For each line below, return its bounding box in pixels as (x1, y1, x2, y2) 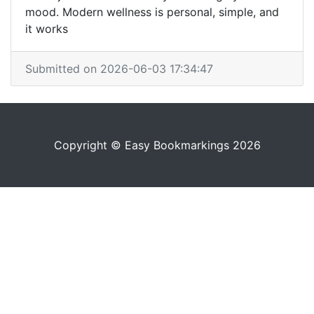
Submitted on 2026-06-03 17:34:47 (25, 62, 213, 76)
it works (25, 22, 68, 36)
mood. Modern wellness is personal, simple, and (25, 5, 279, 19)
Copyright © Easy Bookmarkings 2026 (53, 138, 261, 152)
